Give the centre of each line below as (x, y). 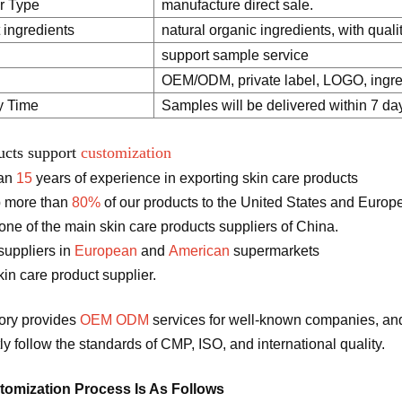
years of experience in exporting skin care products (195, 179)
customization (126, 153)
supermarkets (274, 251)
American (199, 251)
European (105, 251)
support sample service (235, 56)
